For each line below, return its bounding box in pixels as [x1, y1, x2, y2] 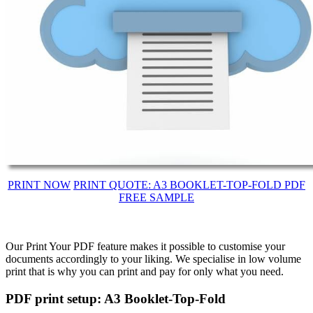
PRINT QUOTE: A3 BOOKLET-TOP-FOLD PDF [73, 179, 305, 191]
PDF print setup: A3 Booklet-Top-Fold [6, 291, 226, 307]
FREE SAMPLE [119, 191, 194, 204]
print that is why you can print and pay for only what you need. [6, 265, 284, 278]
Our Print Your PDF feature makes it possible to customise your [6, 240, 285, 253]
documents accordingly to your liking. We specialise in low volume [6, 253, 301, 265]
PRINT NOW [8, 179, 71, 191]
